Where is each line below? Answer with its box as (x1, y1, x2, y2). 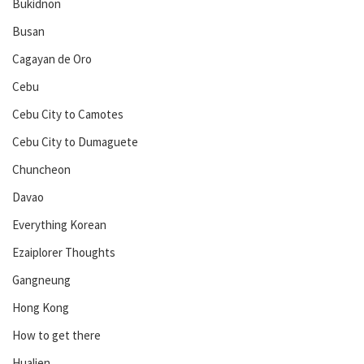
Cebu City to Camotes (12, 106, 123, 122)
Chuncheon (12, 161, 71, 177)
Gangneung (12, 271, 71, 288)
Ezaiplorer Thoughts (12, 244, 115, 260)
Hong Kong (12, 299, 69, 315)
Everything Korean (12, 216, 106, 232)
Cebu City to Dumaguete (12, 133, 138, 149)
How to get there (12, 327, 101, 343)
